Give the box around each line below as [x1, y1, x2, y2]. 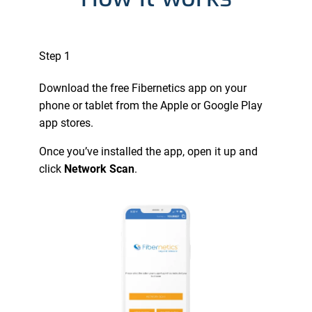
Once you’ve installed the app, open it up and [39, 144, 258, 158]
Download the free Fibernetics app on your [39, 81, 247, 95]
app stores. [39, 116, 93, 130]
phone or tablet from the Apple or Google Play [39, 98, 263, 112]
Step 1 [39, 49, 70, 63]
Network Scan [64, 162, 134, 175]
